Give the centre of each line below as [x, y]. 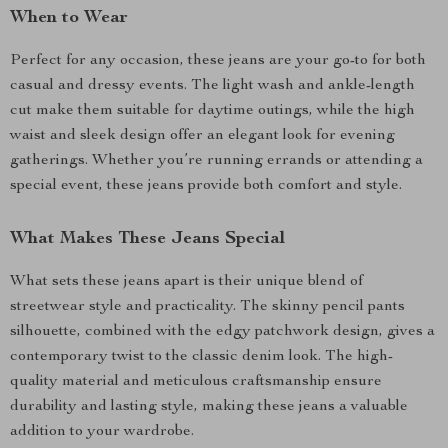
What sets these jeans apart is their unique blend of [186, 282]
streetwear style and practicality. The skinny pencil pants [207, 307]
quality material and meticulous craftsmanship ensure [196, 382]
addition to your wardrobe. [102, 432]
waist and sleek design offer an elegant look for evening [202, 136]
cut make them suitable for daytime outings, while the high [212, 111]
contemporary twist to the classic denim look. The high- [201, 357]
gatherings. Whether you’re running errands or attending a [216, 161]
